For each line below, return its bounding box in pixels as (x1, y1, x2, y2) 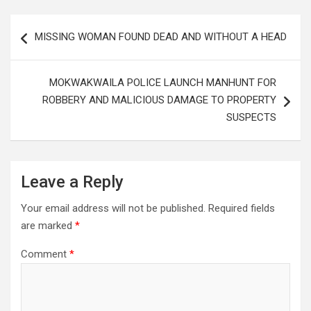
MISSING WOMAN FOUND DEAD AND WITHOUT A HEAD (35, 31, 287, 43)
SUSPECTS (226, 111, 276, 124)
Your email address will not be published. (21, 202, 205, 215)
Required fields (208, 202, 275, 215)
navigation (10, 37, 91, 57)
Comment (21, 248, 69, 260)
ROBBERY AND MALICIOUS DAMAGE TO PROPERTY (42, 94, 276, 106)
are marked (21, 219, 75, 232)
